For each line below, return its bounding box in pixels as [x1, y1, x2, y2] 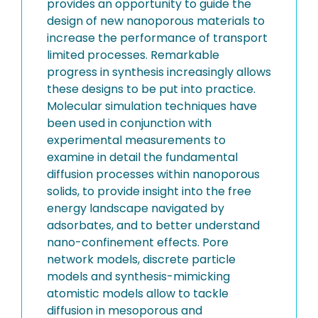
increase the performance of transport [47, 30, 268, 46]
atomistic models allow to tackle [47, 285, 229, 302]
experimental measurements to [47, 132, 226, 148]
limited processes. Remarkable [47, 47, 219, 63]
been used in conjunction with [47, 115, 212, 131]
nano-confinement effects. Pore [47, 234, 229, 251]
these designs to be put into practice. [47, 81, 256, 97]
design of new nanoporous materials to [47, 13, 265, 29]
